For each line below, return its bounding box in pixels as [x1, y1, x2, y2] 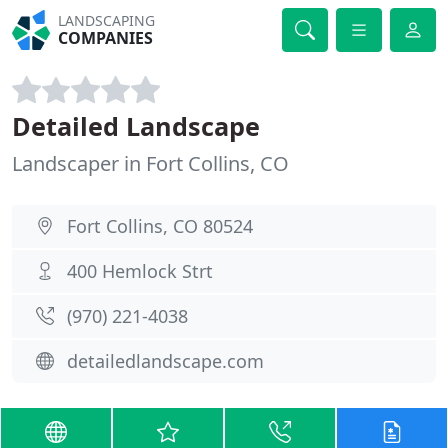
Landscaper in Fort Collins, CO [12, 150, 289, 177]
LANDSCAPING [58, 11, 156, 30]
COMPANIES [58, 27, 154, 49]
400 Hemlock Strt [67, 259, 213, 283]
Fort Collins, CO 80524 [67, 214, 253, 238]
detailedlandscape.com [67, 349, 264, 373]
